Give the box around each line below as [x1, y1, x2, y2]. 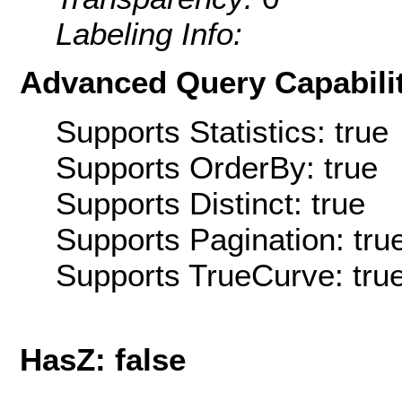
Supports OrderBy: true [56, 149, 378, 185]
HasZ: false [20, 342, 186, 378]
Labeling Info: [56, 16, 242, 52]
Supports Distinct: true [56, 185, 365, 221]
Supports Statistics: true [56, 113, 389, 149]
